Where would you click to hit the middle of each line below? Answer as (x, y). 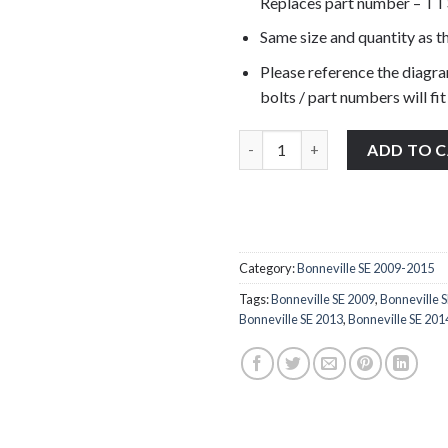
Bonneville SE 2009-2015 (365, 268)
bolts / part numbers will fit (352, 96)
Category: (268, 268)
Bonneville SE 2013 (291, 319)
